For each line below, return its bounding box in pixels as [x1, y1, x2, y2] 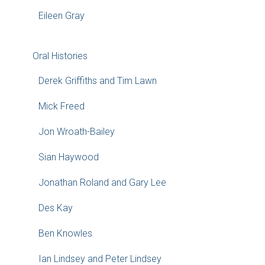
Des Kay [38, 202, 73, 214]
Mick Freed [38, 101, 85, 112]
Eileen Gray [38, 10, 85, 21]
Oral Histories [33, 50, 88, 62]
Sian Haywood [38, 151, 99, 163]
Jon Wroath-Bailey [38, 126, 115, 137]
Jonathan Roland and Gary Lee [38, 177, 166, 188]
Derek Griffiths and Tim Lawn [38, 75, 157, 86]
